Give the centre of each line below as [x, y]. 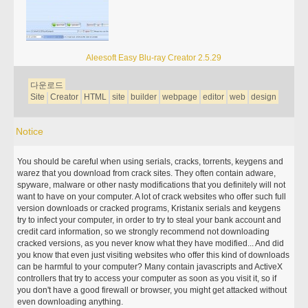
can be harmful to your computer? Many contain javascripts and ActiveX [150, 267]
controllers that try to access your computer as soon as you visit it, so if [147, 278]
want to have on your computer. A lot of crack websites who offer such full [152, 197]
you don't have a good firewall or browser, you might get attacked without [152, 290]
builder [144, 97]
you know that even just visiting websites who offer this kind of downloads [154, 255]
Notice [30, 131]
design [264, 97]
